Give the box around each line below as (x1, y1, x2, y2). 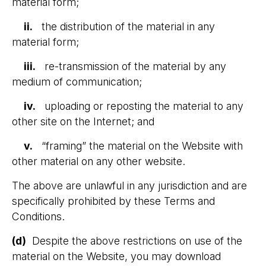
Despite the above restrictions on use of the (26, 235, 242, 247)
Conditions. (12, 210, 68, 223)
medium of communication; (12, 75, 142, 88)
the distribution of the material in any (33, 20, 215, 33)
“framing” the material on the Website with (33, 140, 243, 152)
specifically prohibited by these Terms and (12, 195, 215, 207)
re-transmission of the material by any (36, 60, 226, 72)
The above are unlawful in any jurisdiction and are (12, 179, 247, 192)
